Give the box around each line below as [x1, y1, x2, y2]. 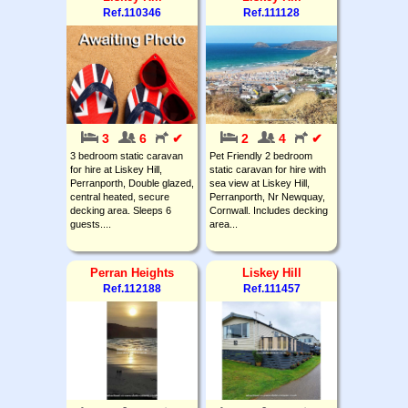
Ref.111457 [242, 281, 301, 295]
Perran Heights [90, 265, 174, 280]
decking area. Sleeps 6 [70, 204, 171, 216]
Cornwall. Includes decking [209, 204, 328, 216]
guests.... [70, 218, 111, 229]
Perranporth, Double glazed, [70, 177, 194, 189]
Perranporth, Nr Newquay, [209, 190, 325, 202]
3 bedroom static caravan [70, 149, 183, 161]
